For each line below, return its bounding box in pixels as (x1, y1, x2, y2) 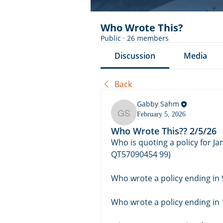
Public (101, 33, 121, 43)
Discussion (114, 50, 156, 61)
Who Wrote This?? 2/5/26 (111, 125, 217, 137)
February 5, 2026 (137, 111, 186, 118)
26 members (127, 33, 169, 43)
